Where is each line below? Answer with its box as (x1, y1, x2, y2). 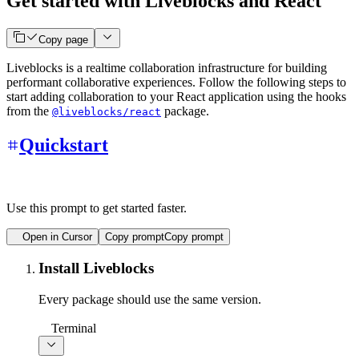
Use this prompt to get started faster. (6, 200, 187, 215)
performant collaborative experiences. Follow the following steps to (6, 75, 346, 89)
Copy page (38, 33, 88, 46)
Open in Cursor (22, 230, 92, 243)
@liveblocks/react (52, 105, 161, 118)
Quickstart (19, 134, 108, 155)
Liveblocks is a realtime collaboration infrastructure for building (6, 60, 327, 75)
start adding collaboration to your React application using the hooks (6, 89, 346, 103)
